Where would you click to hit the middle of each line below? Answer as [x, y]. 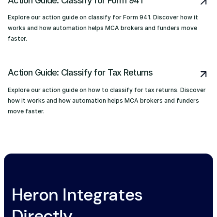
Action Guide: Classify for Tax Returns [80, 73]
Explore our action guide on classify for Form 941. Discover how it [103, 17]
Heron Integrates [77, 194]
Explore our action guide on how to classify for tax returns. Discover [107, 90]
